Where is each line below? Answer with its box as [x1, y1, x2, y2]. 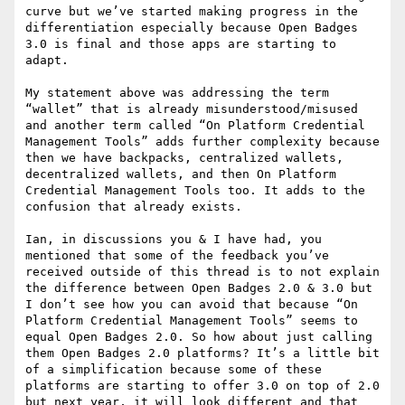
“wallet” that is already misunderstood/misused [25, 102, 358, 117]
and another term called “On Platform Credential [25, 118, 365, 133]
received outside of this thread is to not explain [25, 265, 380, 279]
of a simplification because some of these [25, 363, 322, 377]
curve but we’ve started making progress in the [25, 5, 358, 19]
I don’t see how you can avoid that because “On [25, 297, 358, 312]
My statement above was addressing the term [25, 86, 329, 100]
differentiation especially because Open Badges [25, 21, 358, 35]
